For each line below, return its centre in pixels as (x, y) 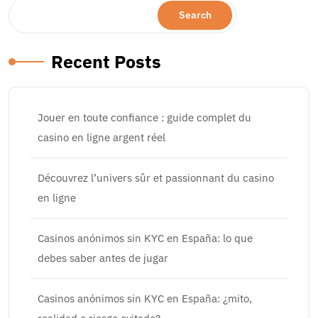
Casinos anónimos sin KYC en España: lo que (145, 238)
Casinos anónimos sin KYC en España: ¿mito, (145, 298)
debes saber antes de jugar (103, 258)
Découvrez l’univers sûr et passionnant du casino (156, 178)
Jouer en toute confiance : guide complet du (144, 117)
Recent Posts (106, 61)
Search (195, 15)
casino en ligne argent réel (102, 137)
